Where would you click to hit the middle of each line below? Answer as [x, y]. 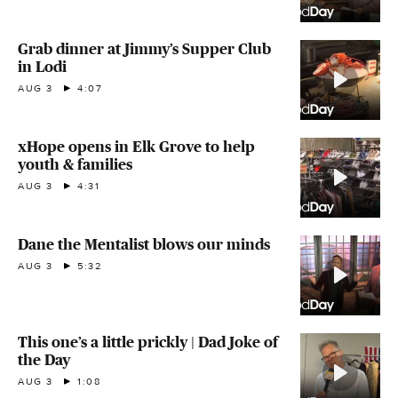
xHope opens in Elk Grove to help [136, 146]
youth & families [75, 164]
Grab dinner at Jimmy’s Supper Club [144, 48]
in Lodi [42, 66]
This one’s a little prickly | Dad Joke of [148, 342]
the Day [44, 359]
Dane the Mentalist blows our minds [144, 244]
